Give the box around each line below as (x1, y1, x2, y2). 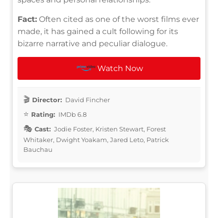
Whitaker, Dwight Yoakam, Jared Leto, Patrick (23, 135, 169, 144)
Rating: (31, 110, 55, 118)
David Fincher (64, 95, 110, 104)
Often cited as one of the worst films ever (37, 14, 199, 24)
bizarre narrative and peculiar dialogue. (18, 38, 167, 48)
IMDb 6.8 (57, 110, 87, 118)
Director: (32, 95, 62, 104)
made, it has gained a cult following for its (18, 26, 178, 36)
